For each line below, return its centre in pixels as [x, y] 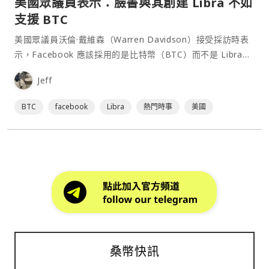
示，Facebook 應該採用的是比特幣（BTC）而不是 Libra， [133, 54]
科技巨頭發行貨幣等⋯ [59, 69]
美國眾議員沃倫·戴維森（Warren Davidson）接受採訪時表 [132, 39]
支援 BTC [41, 19]
